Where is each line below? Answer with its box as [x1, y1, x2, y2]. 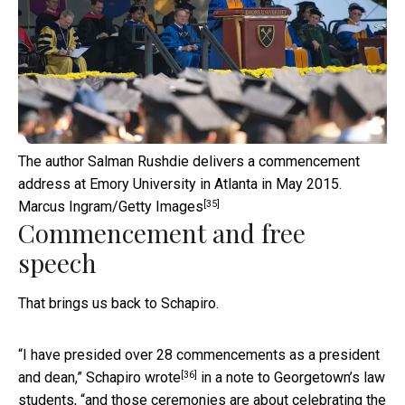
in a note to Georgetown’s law [197, 369, 385, 387]
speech [18, 246, 97, 280]
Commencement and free [18, 216, 306, 250]
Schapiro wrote [86, 369, 181, 387]
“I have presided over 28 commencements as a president [18, 346, 380, 364]
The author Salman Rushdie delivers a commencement [18, 153, 360, 171]
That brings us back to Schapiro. [18, 295, 219, 313]
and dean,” [18, 369, 86, 387]
